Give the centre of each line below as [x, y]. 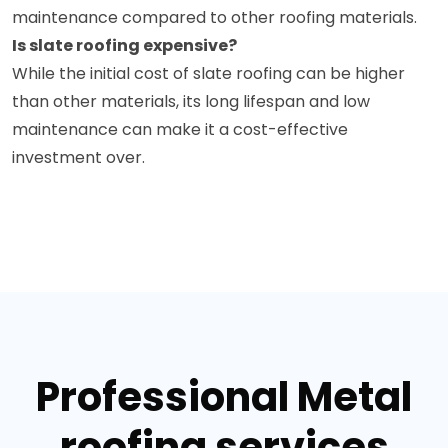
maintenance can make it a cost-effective [180, 129]
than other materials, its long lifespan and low [191, 101]
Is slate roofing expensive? [124, 45]
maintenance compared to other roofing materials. [214, 17]
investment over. [78, 157]
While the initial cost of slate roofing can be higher [208, 73]
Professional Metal [224, 396]
